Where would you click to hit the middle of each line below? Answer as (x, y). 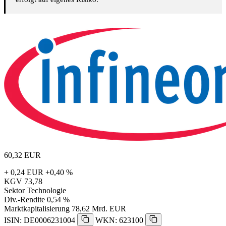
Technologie (46, 191)
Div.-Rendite (24, 200)
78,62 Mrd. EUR (99, 209)
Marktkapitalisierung (37, 209)
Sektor (14, 191)
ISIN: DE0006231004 (40, 220)
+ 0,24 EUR (24, 173)
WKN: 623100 (119, 220)
